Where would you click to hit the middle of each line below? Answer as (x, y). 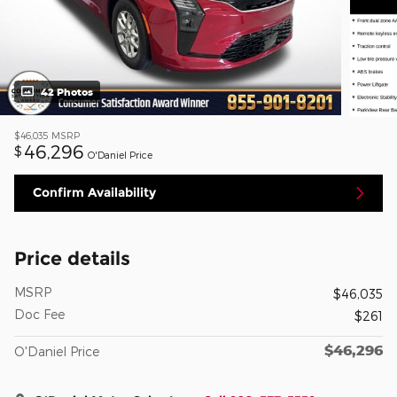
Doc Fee (39, 314)
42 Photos (67, 92)
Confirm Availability (94, 193)
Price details (72, 258)
